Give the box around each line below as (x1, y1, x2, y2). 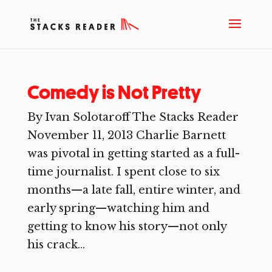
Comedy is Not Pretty (27, 80, 201, 104)
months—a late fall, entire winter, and (27, 183, 240, 197)
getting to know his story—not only (27, 220, 226, 233)
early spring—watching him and (27, 202, 209, 215)
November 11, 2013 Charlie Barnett (27, 129, 226, 142)
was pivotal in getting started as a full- (27, 147, 240, 160)
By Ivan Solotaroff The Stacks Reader (27, 110, 239, 124)
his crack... (27, 238, 85, 251)
